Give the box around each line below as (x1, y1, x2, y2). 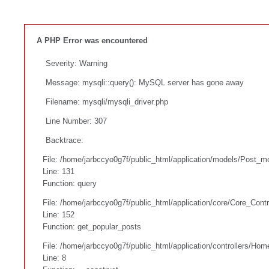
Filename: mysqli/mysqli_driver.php (46, 97, 168, 106)
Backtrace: (46, 135, 83, 145)
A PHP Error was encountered (37, 36, 148, 46)
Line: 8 (43, 253, 66, 262)
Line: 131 (43, 166, 74, 176)
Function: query (43, 178, 97, 188)
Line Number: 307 (46, 116, 107, 125)
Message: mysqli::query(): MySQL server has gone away (46, 77, 244, 87)
